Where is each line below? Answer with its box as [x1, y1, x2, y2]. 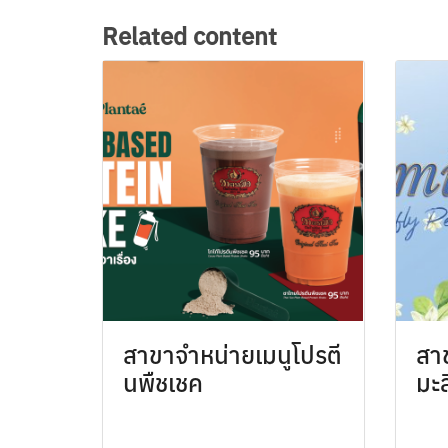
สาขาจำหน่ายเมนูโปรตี [123, 339, 342, 371]
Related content [102, 20, 277, 52]
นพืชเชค [123, 367, 203, 399]
